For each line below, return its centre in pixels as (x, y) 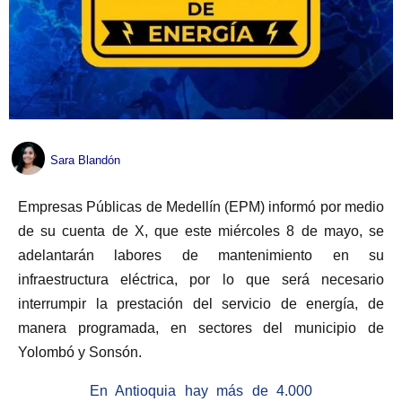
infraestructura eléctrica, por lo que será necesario (201, 280)
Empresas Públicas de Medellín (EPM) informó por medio (201, 207)
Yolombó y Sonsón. (80, 353)
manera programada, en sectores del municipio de (201, 328)
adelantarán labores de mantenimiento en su (201, 256)
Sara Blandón (85, 160)
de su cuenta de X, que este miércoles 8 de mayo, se (201, 232)
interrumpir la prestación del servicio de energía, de (201, 304)
